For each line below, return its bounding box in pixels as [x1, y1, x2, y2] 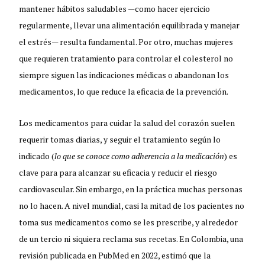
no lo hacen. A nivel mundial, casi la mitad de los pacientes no [19, 200, 245, 212]
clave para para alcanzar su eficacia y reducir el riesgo [19, 167, 218, 179]
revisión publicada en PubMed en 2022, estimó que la [19, 250, 211, 261]
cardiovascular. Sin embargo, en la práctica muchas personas [19, 183, 243, 195]
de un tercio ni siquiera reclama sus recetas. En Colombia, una [19, 233, 244, 245]
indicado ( [19, 150, 55, 162]
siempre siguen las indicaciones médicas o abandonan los [19, 69, 230, 81]
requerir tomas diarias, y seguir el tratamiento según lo [19, 134, 221, 146]
